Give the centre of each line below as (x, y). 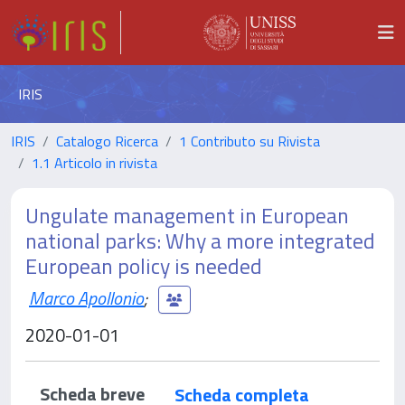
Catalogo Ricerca (107, 141)
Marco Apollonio (86, 297)
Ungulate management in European (187, 215)
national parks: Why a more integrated (200, 240)
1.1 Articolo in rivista (94, 163)
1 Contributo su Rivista (250, 141)
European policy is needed (144, 266)
